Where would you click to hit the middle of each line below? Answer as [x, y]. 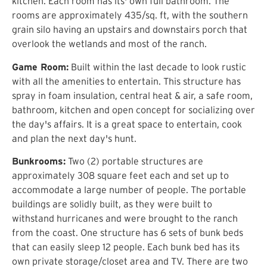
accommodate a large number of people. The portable [129, 190]
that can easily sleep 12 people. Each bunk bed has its [126, 247]
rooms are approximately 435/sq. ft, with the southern [130, 15]
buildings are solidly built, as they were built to [112, 204]
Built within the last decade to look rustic [157, 66]
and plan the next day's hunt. [74, 138]
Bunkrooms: [39, 161]
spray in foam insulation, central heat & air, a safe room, [132, 95]
